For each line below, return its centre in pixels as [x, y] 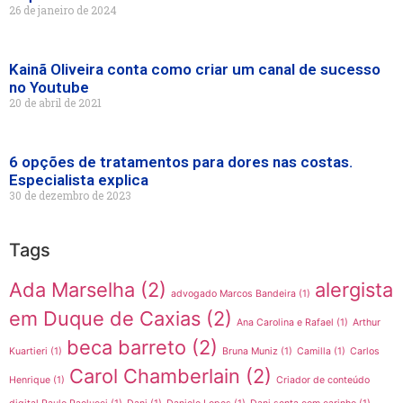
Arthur [367, 323]
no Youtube [49, 88]
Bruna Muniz [250, 352]
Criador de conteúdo [323, 381]
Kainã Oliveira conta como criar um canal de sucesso [195, 70]
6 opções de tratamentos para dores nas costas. [181, 162]
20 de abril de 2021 [55, 103]
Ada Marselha [72, 290]
